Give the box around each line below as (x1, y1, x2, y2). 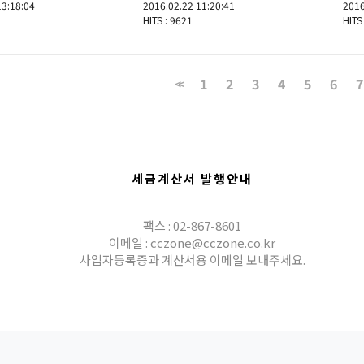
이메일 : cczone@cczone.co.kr (109, 234, 275, 251)
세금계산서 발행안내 (132, 170, 253, 187)
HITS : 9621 (143, 13, 193, 27)
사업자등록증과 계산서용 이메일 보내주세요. (79, 251, 305, 268)
